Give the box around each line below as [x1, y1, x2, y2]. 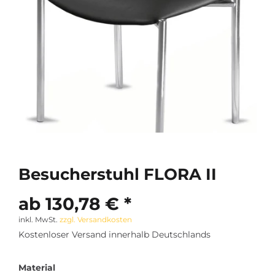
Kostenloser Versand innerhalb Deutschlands [18, 229, 211, 240]
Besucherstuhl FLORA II [18, 165, 217, 184]
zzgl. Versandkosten [60, 215, 132, 224]
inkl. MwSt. [18, 215, 60, 224]
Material [18, 262, 55, 273]
